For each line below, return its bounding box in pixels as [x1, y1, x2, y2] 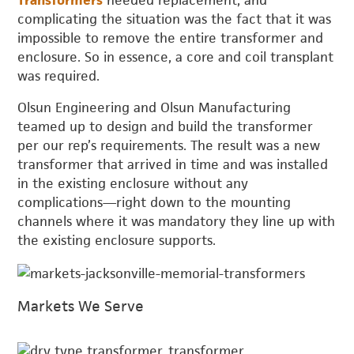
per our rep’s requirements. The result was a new [17, 137, 321, 155]
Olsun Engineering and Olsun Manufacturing [17, 99, 292, 117]
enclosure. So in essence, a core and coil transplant [17, 48, 334, 66]
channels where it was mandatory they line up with [17, 213, 336, 231]
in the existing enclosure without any [17, 175, 249, 193]
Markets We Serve [17, 296, 145, 316]
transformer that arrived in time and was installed [17, 156, 329, 174]
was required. [17, 67, 100, 85]
